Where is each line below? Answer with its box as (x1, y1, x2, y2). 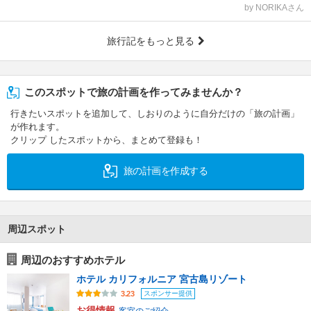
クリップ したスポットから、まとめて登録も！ (10, 135, 203, 146)
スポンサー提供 (144, 289, 192, 297)
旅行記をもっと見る (106, 35, 194, 47)
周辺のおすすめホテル (21, 254, 125, 267)
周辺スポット (8, 224, 66, 235)
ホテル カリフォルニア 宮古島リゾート (76, 274, 247, 285)
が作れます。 (10, 121, 65, 133)
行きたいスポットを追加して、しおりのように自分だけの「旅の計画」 (10, 108, 299, 119)
